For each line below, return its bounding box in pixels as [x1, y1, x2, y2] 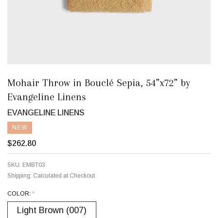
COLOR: [7, 190, 32, 197]
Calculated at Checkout [33, 172, 95, 179]
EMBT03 [22, 162, 45, 168]
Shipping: [7, 172, 32, 179]
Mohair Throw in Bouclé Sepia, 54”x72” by [7, 77, 190, 89]
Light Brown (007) [17, 205, 87, 216]
